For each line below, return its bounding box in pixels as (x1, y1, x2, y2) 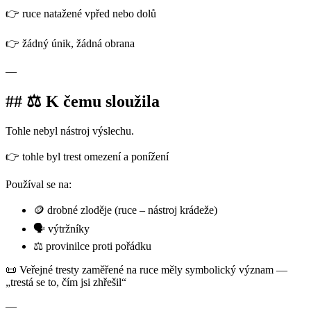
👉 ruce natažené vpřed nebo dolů (6, 7, 159, 19)
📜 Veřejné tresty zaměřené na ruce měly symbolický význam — (6, 263, 287, 276)
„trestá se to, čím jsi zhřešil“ (6, 276, 129, 288)
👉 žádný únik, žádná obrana (6, 37, 137, 49)
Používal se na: (6, 178, 74, 190)
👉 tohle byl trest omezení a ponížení (6, 150, 171, 162)
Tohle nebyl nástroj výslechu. (6, 124, 137, 137)
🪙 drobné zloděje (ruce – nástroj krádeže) (33, 203, 220, 216)
